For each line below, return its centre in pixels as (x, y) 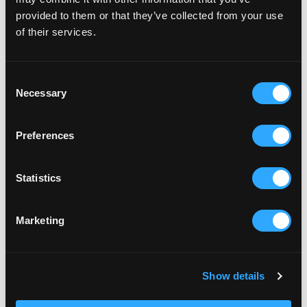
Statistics (38, 177)
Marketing (40, 220)
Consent (24, 79)
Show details (234, 276)
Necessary (41, 93)
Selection (26, 95)
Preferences (45, 135)
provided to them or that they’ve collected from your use (149, 15)
